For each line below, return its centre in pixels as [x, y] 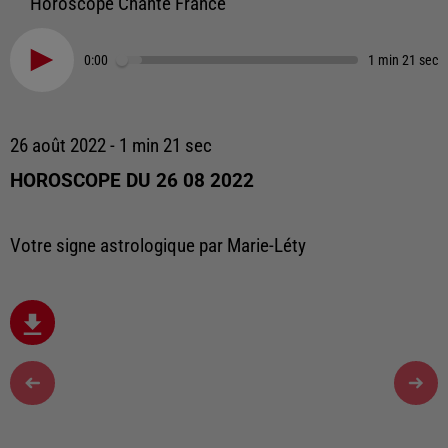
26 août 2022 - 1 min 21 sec [111, 146]
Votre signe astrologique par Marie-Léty [158, 246]
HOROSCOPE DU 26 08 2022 [132, 181]
